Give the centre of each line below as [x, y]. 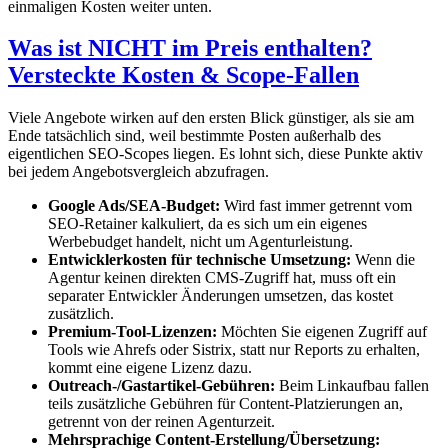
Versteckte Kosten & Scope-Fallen [183, 75]
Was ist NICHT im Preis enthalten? [190, 48]
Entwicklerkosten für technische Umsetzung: [199, 260]
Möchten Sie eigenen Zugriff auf [322, 332]
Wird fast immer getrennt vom [316, 206]
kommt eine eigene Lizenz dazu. [150, 368]
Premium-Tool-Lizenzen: [132, 332]
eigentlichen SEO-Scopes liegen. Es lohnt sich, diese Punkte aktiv [215, 154]
